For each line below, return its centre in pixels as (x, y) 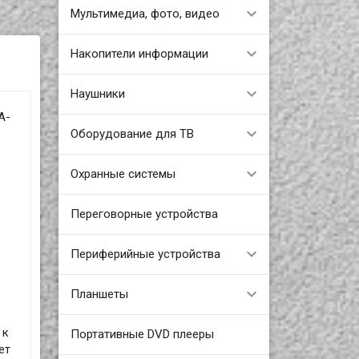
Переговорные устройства (144, 214)
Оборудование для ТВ (132, 133)
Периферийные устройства (145, 254)
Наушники (97, 93)
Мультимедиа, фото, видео (145, 13)
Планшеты (99, 294)
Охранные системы (123, 173)
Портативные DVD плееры (142, 334)
